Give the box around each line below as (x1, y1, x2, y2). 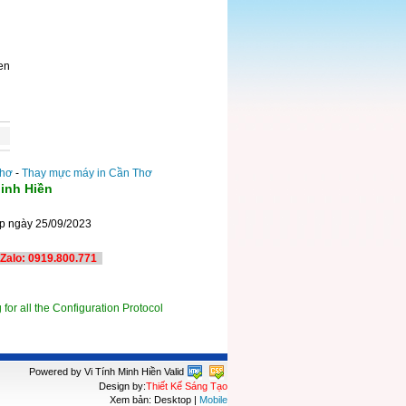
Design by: (99, 380, 146, 391)
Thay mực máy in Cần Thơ (22, 166, 152, 179)
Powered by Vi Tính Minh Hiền (29, 365, 164, 377)
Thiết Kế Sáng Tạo (146, 380, 227, 391)
